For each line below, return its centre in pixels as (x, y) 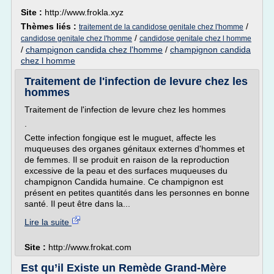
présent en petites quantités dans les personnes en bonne (137, 193)
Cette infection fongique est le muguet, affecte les (120, 138)
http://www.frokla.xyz (84, 12)
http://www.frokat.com (90, 247)
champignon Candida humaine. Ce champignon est (124, 182)
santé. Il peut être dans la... (77, 204)
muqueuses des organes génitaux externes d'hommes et (135, 149)
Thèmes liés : (50, 26)
